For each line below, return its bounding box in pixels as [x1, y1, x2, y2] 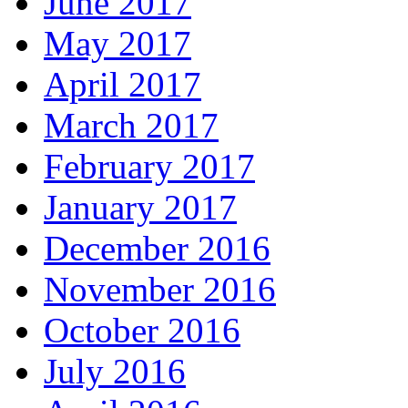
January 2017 [44, 187, 237, 227]
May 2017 [44, 23, 191, 63]
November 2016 [44, 269, 276, 309]
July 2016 [44, 351, 186, 391]
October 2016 [44, 310, 240, 350]
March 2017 [44, 105, 219, 145]
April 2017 [44, 64, 201, 104]
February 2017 [44, 146, 255, 186]
